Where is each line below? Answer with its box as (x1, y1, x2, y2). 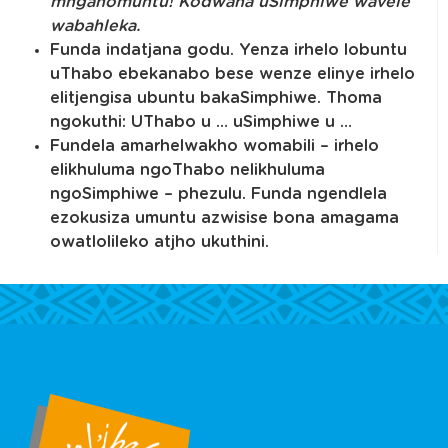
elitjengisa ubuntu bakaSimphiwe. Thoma (50, 89, 382, 106)
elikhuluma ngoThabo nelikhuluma (50, 161, 325, 178)
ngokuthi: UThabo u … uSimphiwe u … (50, 113, 352, 130)
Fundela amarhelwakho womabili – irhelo (50, 137, 379, 154)
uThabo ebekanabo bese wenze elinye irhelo (50, 65, 415, 82)
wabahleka (50, 17, 136, 34)
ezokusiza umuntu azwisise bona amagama (50, 209, 399, 226)
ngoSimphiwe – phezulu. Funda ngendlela (50, 185, 387, 202)
